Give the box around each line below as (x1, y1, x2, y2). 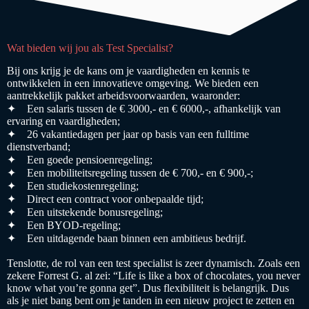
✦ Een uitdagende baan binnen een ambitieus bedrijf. (7, 232, 246, 245)
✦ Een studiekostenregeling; (7, 180, 139, 192)
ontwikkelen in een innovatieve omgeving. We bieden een (7, 77, 259, 90)
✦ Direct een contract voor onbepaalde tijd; (7, 193, 203, 206)
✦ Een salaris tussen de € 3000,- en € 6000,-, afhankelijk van (7, 103, 281, 115)
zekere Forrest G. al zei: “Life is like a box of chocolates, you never (7, 270, 300, 282)
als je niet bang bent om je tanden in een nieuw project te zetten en (7, 295, 295, 307)
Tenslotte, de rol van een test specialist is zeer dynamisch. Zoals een (7, 257, 300, 270)
